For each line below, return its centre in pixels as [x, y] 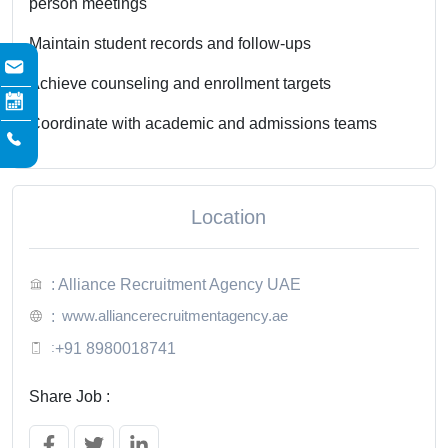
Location [228, 216]
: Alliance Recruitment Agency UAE [176, 284]
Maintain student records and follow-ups [170, 43]
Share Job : [69, 396]
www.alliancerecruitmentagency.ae [175, 315]
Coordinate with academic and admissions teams [203, 123]
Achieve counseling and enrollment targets [180, 83]
